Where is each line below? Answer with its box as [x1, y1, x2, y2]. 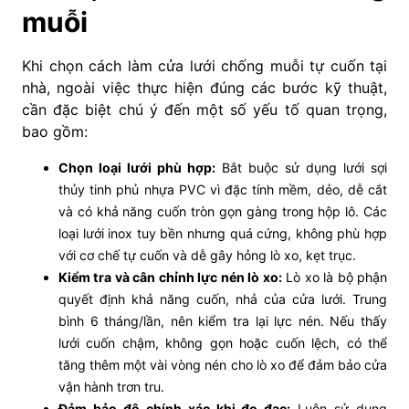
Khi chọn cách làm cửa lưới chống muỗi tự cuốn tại [22, 57, 387, 76]
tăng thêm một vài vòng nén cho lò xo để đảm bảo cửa [58, 357, 387, 373]
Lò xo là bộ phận [281, 269, 388, 286]
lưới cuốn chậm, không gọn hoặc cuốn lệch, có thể [58, 335, 387, 351]
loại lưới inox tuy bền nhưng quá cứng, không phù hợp [58, 225, 387, 242]
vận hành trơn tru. [58, 379, 164, 395]
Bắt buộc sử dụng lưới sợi [215, 160, 387, 176]
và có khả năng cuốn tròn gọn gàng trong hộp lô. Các [58, 204, 387, 220]
